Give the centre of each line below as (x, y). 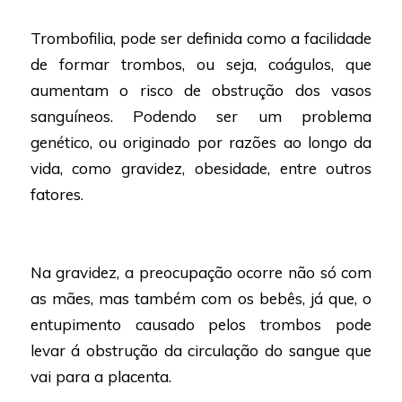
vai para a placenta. (100, 376)
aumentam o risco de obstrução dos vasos (201, 90)
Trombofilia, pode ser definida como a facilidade (201, 38)
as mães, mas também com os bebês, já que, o (201, 298)
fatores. (57, 194)
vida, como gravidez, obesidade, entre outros (201, 168)
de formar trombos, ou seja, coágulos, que (201, 64)
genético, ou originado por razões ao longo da (201, 142)
